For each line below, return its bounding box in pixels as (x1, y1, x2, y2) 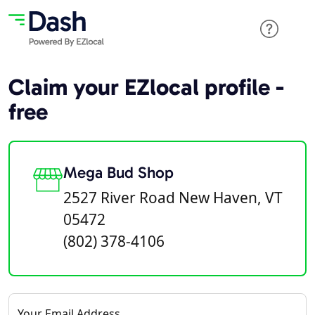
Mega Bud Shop (63, 163, 174, 182)
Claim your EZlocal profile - (8, 73, 284, 101)
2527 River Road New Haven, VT (63, 188, 283, 207)
